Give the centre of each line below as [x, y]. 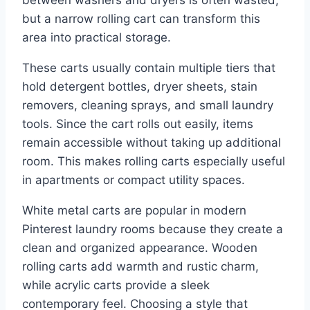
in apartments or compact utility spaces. [134, 180]
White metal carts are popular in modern [134, 210]
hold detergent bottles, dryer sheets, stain [140, 86]
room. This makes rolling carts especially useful [154, 161]
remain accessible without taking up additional [152, 142]
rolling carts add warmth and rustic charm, [140, 266]
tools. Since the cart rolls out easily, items [138, 124]
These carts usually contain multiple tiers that [149, 67]
